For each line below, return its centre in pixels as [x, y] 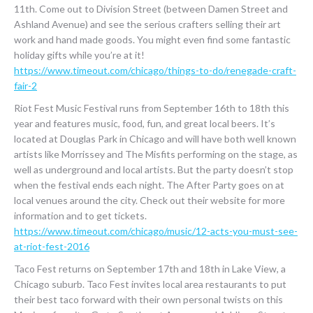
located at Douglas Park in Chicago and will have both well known [155, 139]
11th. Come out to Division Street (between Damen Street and [151, 9]
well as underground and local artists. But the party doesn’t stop [154, 169]
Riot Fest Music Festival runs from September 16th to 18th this [152, 108]
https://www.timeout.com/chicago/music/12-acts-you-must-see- [156, 231]
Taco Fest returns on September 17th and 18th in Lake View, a [150, 269]
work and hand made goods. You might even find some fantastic [152, 39]
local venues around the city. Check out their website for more [150, 200]
